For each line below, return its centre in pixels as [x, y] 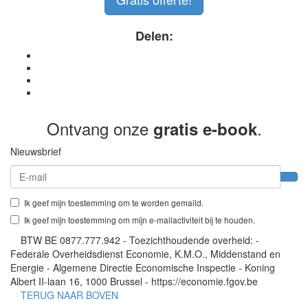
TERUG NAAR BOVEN [69, 295]
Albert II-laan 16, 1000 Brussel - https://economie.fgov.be [134, 281]
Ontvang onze [100, 128]
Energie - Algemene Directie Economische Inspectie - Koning [143, 267]
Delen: [154, 35]
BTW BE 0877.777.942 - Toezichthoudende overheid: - [140, 240]
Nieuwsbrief [36, 151]
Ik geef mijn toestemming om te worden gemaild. [114, 202]
